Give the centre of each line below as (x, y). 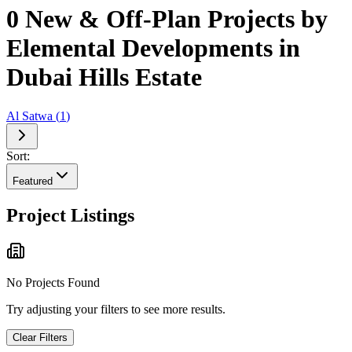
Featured (33, 181)
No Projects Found (53, 283)
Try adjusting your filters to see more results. (116, 310)
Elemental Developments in (153, 48)
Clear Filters (40, 338)
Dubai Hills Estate (104, 77)
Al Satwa (29, 115)
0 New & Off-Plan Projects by (167, 19)
